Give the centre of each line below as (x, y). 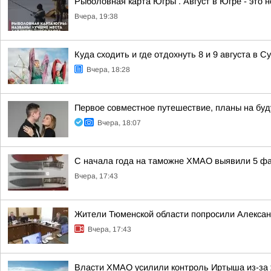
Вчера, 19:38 (96, 16)
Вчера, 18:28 (108, 70)
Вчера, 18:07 (119, 123)
